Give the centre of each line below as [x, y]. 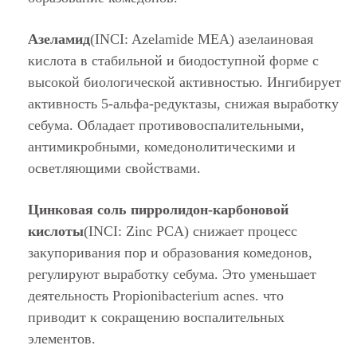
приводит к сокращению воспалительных [156, 317]
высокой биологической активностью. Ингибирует [184, 82]
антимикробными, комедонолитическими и [162, 147]
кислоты [56, 231]
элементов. [62, 339]
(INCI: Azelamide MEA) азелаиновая [202, 39]
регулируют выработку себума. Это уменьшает [172, 274]
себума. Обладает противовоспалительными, [166, 125]
